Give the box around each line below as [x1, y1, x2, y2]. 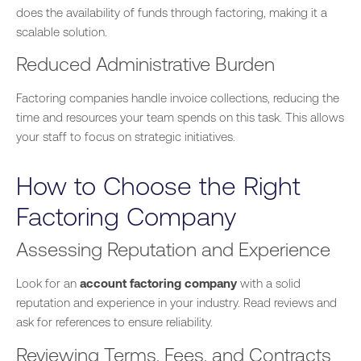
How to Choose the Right [16, 171, 301, 201]
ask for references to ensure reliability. [16, 315, 213, 330]
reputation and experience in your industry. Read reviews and [16, 296, 337, 310]
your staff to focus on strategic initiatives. [16, 130, 235, 144]
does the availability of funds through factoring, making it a [16, 5, 327, 19]
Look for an [16, 276, 80, 291]
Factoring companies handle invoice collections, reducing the [16, 91, 339, 106]
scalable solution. [16, 24, 107, 39]
